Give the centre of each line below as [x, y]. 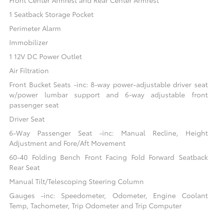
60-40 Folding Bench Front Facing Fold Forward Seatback [108, 157]
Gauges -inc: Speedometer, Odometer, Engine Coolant [108, 195]
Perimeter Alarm [35, 28]
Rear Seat [25, 167]
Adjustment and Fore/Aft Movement [68, 143]
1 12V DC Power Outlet [46, 56]
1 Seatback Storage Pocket [52, 14]
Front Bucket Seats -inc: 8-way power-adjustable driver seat [108, 84]
